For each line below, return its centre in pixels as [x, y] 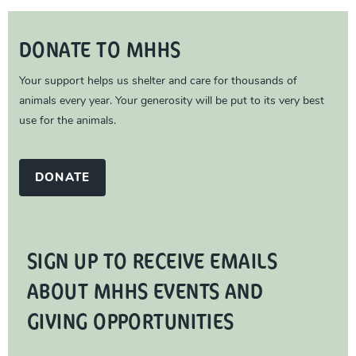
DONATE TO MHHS [100, 49]
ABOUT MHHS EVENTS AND [145, 290]
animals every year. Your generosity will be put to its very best [172, 102]
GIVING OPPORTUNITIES [131, 321]
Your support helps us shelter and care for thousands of [158, 82]
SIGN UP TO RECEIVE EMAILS [152, 260]
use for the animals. [68, 122]
